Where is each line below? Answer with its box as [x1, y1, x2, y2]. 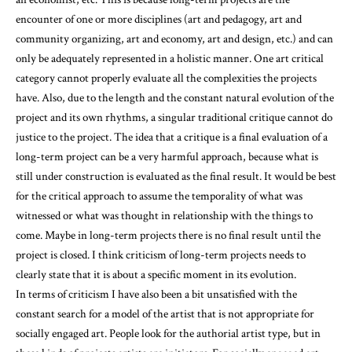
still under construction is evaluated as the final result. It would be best [16, 168, 336, 184]
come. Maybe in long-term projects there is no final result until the [16, 227, 321, 243]
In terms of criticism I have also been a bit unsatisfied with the [16, 286, 297, 302]
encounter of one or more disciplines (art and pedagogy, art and [16, 11, 302, 27]
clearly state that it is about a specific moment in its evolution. [16, 266, 296, 282]
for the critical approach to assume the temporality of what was [16, 188, 302, 203]
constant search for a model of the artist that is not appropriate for [16, 306, 314, 321]
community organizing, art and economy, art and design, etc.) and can [16, 31, 333, 46]
